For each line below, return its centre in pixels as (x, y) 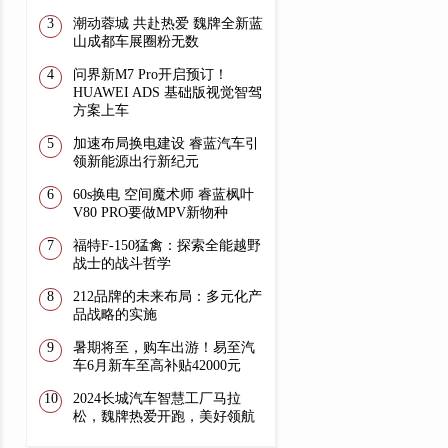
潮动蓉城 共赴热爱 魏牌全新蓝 (167, 23)
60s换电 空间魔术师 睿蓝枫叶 (163, 194)
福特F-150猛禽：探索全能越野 (166, 245)
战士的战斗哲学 (121, 263)
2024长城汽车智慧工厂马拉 (156, 398)
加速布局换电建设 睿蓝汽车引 (165, 143)
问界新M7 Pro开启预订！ (150, 74)
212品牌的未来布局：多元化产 (167, 296)
